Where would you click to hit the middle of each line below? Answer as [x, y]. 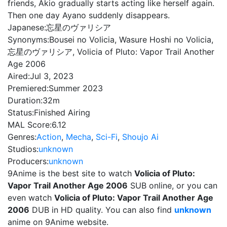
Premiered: [28, 88]
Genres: [22, 137]
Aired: [19, 76]
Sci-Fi [107, 137]
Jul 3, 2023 [52, 76]
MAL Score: [30, 125]
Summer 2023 [76, 88]
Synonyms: [28, 40]
